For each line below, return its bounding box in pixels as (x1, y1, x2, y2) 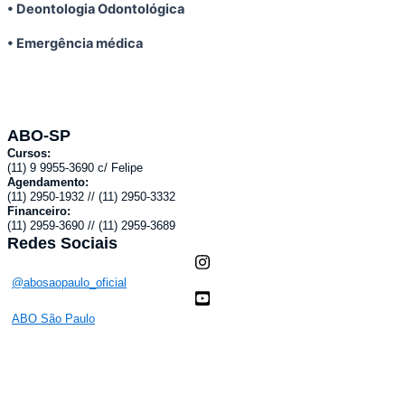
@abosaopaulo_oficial (12, 276, 127, 289)
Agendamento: (7, 175, 89, 189)
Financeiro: (7, 204, 71, 218)
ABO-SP (7, 127, 71, 145)
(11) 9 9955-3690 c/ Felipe (7, 161, 143, 174)
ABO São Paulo (12, 312, 95, 325)
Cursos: (7, 146, 51, 160)
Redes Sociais (7, 234, 118, 252)
